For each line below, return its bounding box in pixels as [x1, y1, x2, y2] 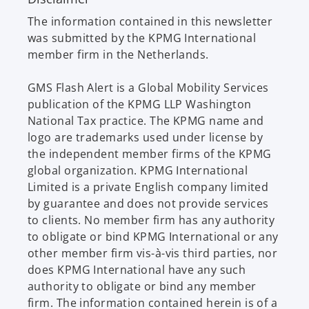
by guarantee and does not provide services [28, 195, 269, 211]
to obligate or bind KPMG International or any [28, 228, 279, 244]
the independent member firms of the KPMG [28, 146, 272, 161]
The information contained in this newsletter [28, 13, 273, 29]
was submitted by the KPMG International [28, 30, 257, 46]
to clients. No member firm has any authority [28, 212, 275, 228]
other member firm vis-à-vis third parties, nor [28, 245, 278, 261]
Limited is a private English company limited [28, 179, 269, 195]
